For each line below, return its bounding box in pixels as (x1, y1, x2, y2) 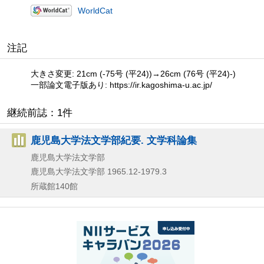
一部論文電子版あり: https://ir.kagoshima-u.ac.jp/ (31, 80, 212, 90)
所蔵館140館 (31, 181, 78, 191)
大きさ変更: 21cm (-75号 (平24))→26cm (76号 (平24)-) (31, 68, 236, 78)
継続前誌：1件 (7, 107, 72, 118)
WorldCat (78, 5, 113, 15)
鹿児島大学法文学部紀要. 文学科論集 (31, 134, 197, 146)
